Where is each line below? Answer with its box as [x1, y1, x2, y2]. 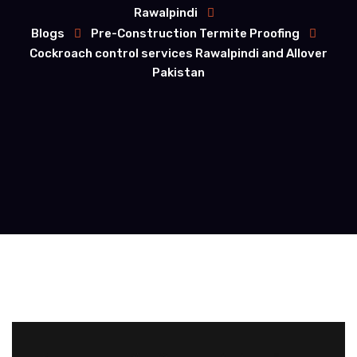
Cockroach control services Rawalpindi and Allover [29, 46, 328, 61]
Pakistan [152, 65, 205, 80]
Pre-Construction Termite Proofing [91, 26, 300, 41]
